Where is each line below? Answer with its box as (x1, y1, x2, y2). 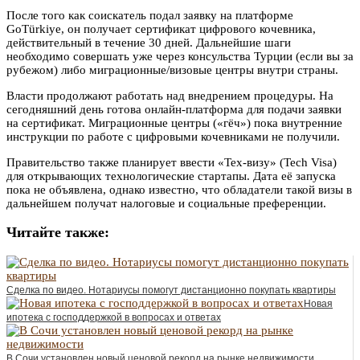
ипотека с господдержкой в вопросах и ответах (6, 311, 221, 323)
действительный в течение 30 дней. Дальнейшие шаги (6, 35, 291, 49)
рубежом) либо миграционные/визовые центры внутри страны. (6, 63, 338, 76)
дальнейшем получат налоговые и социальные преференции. (6, 196, 326, 210)
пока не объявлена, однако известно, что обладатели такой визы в (6, 182, 352, 196)
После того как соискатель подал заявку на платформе (6, 8, 293, 22)
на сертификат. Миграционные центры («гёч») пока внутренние (6, 116, 342, 129)
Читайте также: (6, 224, 109, 241)
